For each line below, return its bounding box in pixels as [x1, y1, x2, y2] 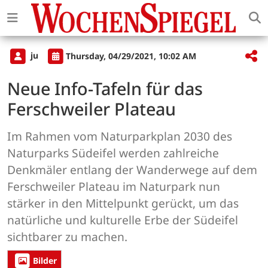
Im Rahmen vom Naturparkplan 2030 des [7, 128, 232, 145]
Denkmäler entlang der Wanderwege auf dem [7, 162, 257, 178]
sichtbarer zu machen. [7, 229, 127, 245]
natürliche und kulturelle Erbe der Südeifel [7, 212, 238, 229]
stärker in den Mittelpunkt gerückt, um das [7, 195, 239, 212]
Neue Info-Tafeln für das [7, 77, 203, 100]
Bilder [33, 255, 57, 267]
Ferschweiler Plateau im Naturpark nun [7, 178, 220, 195]
